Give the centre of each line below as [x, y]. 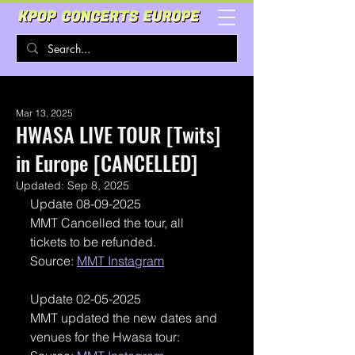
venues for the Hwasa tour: [107, 337]
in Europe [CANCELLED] [107, 163]
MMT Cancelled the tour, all [109, 223]
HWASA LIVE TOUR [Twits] [118, 134]
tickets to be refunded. [95, 242]
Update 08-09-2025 [86, 204]
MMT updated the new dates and [125, 318]
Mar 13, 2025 [44, 113]
